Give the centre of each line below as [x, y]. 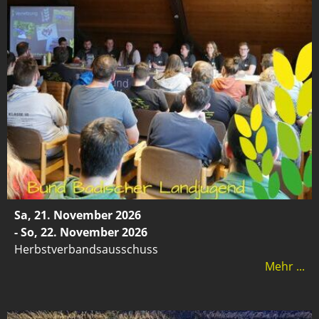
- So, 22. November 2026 [81, 232]
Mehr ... [285, 266]
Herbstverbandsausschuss [86, 249]
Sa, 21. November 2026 [78, 215]
